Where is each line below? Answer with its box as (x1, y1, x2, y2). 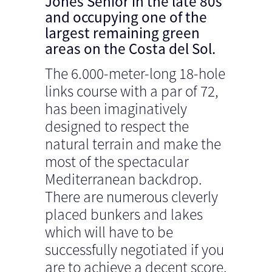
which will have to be (45, 222, 173, 242)
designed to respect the (45, 117, 189, 136)
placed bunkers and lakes (45, 205, 203, 224)
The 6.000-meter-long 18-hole (45, 64, 225, 83)
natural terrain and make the (45, 134, 221, 154)
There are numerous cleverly (45, 187, 218, 206)
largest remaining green (45, 23, 200, 42)
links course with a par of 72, (45, 81, 219, 101)
